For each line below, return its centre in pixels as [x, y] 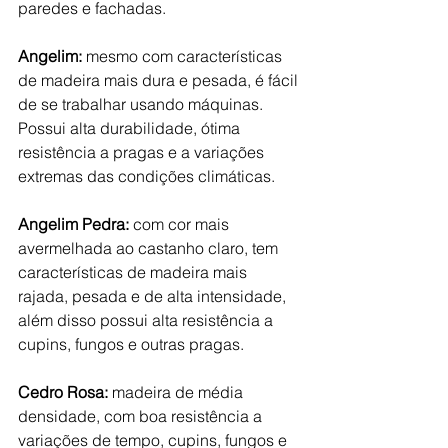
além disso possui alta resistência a [147, 319]
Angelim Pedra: [73, 223]
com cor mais [181, 223]
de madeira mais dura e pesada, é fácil [160, 79]
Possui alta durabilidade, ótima [131, 127]
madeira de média [179, 391]
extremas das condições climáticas [144, 175]
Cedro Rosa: [65, 391]
